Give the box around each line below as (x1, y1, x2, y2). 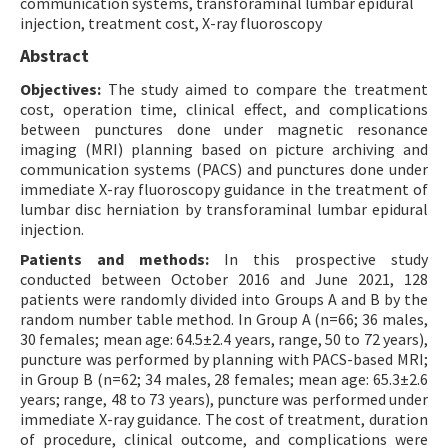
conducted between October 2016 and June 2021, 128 (20, 269, 428, 290)
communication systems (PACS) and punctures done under (20, 159, 428, 180)
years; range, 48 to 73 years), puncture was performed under (20, 389, 428, 410)
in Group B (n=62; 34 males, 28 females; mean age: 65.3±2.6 (20, 369, 428, 390)
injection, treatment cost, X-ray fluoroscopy (20, 13, 322, 34)
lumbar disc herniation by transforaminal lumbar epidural (20, 199, 428, 220)
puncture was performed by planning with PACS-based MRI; (20, 349, 428, 370)
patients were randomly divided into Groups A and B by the (20, 289, 428, 310)
